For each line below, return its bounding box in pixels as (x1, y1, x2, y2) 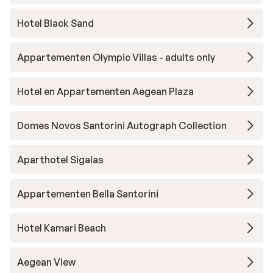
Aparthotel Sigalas (17, 153, 104, 166)
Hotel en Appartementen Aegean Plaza (17, 85, 194, 97)
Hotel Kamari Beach (17, 221, 106, 234)
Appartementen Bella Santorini (17, 187, 158, 200)
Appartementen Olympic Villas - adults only (17, 51, 215, 63)
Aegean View (17, 255, 76, 268)
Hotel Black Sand (17, 16, 94, 29)
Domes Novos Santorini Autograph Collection (17, 119, 227, 132)
